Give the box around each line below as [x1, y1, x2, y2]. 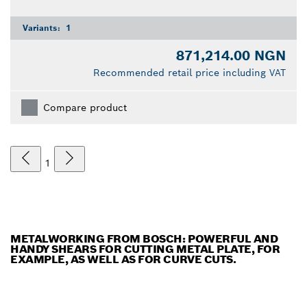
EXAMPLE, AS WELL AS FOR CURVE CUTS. [10, 252, 236, 267]
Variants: [23, 23, 63, 34]
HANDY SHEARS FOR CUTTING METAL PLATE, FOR [10, 242, 280, 257]
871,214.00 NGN [176, 47, 286, 65]
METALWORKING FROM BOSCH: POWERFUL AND [10, 232, 278, 247]
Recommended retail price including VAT [93, 66, 286, 79]
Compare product [43, 101, 127, 114]
